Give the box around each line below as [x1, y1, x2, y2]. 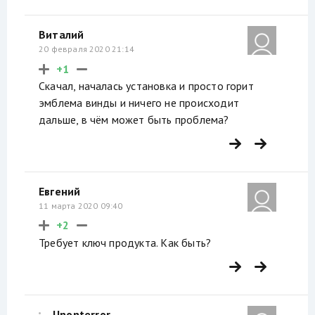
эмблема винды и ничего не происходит [39, 96, 239, 110]
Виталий [39, 27, 84, 42]
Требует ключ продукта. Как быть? [39, 235, 212, 250]
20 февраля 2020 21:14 [39, 44, 135, 55]
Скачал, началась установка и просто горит [39, 79, 254, 94]
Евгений [39, 184, 81, 198]
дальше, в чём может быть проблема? [39, 112, 229, 127]
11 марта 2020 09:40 [39, 200, 123, 211]
